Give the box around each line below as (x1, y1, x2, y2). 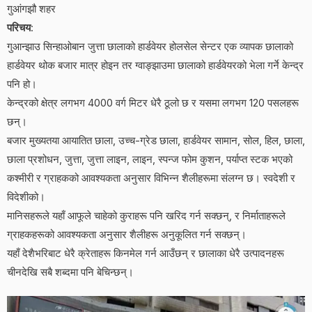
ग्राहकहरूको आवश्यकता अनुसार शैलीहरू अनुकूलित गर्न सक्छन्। (7, 228, 247, 242)
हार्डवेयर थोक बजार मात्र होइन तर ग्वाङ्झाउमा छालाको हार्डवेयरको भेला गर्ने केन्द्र (7, 59, 304, 72)
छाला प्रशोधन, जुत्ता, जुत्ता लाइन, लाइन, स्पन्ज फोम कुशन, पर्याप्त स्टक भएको (7, 153, 292, 166)
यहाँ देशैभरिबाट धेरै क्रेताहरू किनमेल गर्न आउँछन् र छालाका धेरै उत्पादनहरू (7, 247, 284, 260)
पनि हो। (7, 78, 37, 91)
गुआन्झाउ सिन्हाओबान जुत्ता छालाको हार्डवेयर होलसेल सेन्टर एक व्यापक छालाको (7, 40, 293, 54)
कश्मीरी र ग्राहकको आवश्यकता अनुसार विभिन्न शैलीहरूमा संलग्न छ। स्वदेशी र (7, 172, 295, 185)
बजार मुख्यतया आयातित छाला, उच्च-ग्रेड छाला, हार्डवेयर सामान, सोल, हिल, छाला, (7, 134, 305, 148)
